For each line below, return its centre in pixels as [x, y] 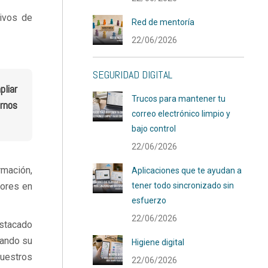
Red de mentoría [163, 22]
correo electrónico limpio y [181, 114]
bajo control [154, 129]
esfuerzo [149, 200]
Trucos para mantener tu [179, 99]
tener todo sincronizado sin [183, 185]
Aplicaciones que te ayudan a [187, 170]
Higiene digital [158, 242]
